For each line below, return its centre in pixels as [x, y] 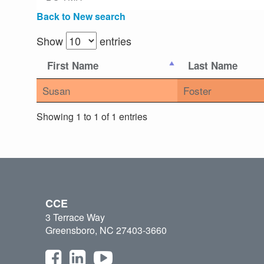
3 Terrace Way [75, 217]
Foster [197, 91]
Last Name [213, 66]
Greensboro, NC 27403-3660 [106, 230]
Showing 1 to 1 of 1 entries [92, 116]
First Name [73, 66]
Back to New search [81, 16]
